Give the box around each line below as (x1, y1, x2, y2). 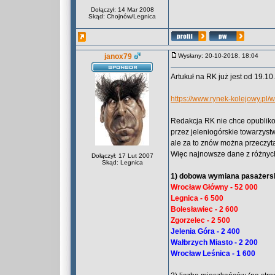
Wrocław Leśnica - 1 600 (171, 249, 255, 258)
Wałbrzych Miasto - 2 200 (171, 238, 258, 247)
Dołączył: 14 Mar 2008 (90, 6, 154, 13)
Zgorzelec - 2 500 (171, 216, 230, 225)
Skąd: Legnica (101, 159, 143, 166)
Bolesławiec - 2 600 (171, 205, 238, 214)
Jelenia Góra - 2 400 (171, 227, 240, 236)
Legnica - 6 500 (171, 194, 223, 203)
